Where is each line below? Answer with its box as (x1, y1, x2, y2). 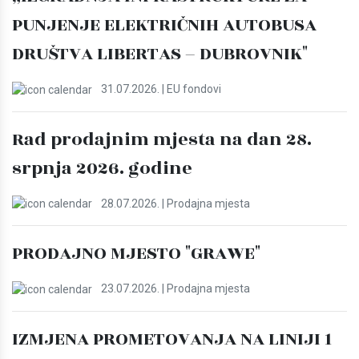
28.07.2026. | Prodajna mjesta (99, 196, 250, 210)
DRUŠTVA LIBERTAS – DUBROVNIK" (12, 39, 308, 67)
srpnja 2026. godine (12, 154, 192, 182)
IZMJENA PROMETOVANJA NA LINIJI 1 (12, 325, 332, 353)
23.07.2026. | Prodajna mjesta (99, 282, 250, 296)
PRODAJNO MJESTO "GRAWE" (12, 240, 260, 268)
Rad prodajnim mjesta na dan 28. (12, 125, 312, 153)
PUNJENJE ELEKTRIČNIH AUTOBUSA (12, 10, 317, 38)
